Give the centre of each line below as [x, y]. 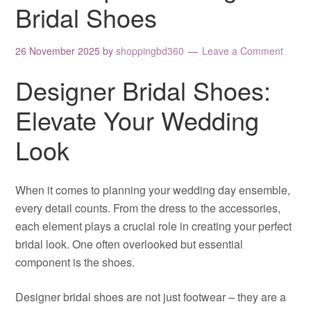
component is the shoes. [75, 262]
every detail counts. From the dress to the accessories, [148, 208]
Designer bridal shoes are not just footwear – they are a [151, 297]
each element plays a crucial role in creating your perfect [154, 226]
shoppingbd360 [150, 51]
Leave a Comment [243, 51]
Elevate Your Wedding [137, 120]
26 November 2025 [58, 51]
